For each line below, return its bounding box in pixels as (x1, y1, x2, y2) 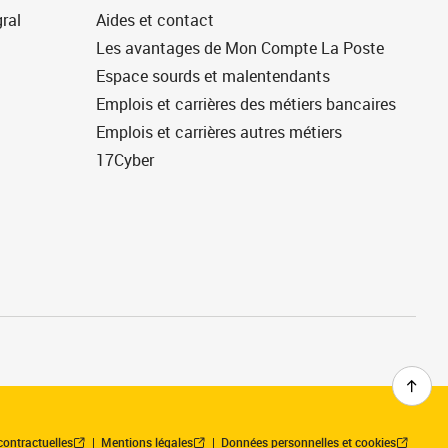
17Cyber (96, 149, 154, 171)
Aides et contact (96, 9, 214, 31)
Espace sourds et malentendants (96, 65, 330, 87)
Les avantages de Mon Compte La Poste (96, 37, 384, 59)
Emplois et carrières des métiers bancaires (96, 93, 396, 115)
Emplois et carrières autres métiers (96, 121, 342, 143)
